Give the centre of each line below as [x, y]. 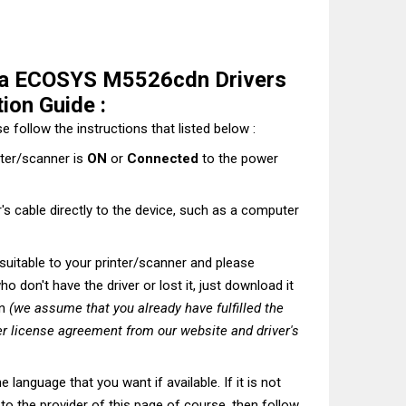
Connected [163, 158]
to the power [238, 158]
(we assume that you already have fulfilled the [146, 308]
